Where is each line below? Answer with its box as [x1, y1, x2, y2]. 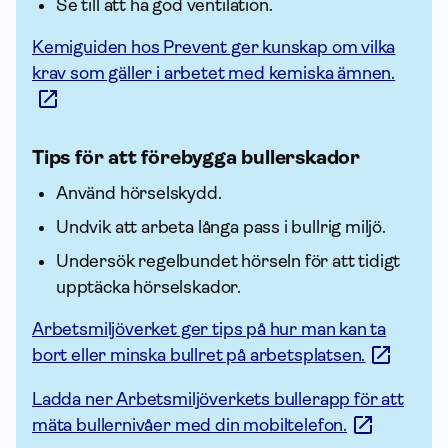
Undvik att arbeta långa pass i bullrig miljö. [56, 217, 386, 237]
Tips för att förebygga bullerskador [32, 146, 360, 169]
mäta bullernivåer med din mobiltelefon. [32, 415, 347, 435]
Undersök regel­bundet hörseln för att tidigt [56, 251, 401, 271]
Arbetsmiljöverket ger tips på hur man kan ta [32, 319, 387, 339]
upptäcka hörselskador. [56, 277, 242, 297]
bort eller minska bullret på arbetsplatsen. [32, 345, 366, 365]
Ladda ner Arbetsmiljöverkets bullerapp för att [32, 389, 404, 409]
